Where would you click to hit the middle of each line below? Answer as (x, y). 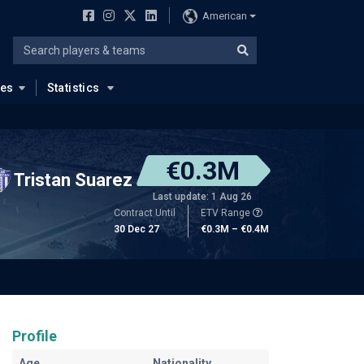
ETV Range (227, 213)
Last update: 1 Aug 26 (202, 197)
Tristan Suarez (73, 180)
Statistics (73, 88)
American (224, 15)
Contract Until (145, 213)
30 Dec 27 (136, 229)
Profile (34, 336)
